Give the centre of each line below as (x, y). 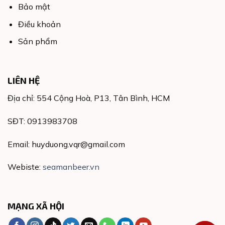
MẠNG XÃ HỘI (36, 206)
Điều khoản (39, 24)
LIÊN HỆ (24, 80)
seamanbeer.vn (71, 167)
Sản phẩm (37, 41)
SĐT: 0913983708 (42, 121)
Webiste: (25, 167)
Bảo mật (34, 6)
